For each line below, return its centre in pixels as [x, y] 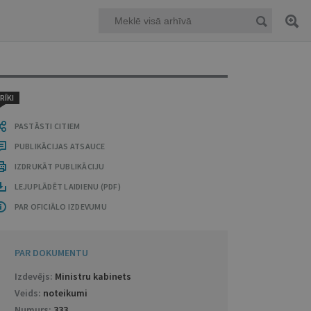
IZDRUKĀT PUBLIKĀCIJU [59, 166]
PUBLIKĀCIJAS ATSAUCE [60, 146]
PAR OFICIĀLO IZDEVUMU [60, 207]
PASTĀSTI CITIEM [47, 126]
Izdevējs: [34, 276]
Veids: [28, 293]
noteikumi [65, 293]
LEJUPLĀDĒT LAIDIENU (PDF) [67, 186]
